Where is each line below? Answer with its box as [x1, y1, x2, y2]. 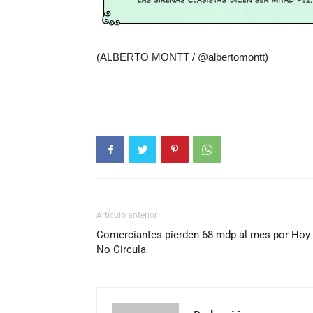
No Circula [96, 243, 146, 256]
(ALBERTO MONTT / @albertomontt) [96, 51, 268, 63]
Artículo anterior [96, 210, 157, 220]
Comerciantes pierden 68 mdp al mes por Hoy [96, 228, 310, 241]
